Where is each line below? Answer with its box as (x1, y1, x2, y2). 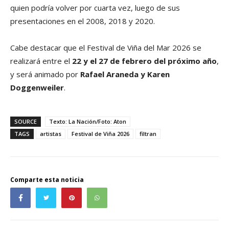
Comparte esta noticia (10, 175, 84, 184)
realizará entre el (10, 55, 72, 66)
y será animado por (10, 68, 80, 79)
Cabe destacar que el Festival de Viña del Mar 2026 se (10, 42, 201, 53)
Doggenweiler (10, 82, 64, 93)
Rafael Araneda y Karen (80, 68, 170, 79)
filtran (140, 129, 156, 138)
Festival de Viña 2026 (72, 129, 129, 138)
